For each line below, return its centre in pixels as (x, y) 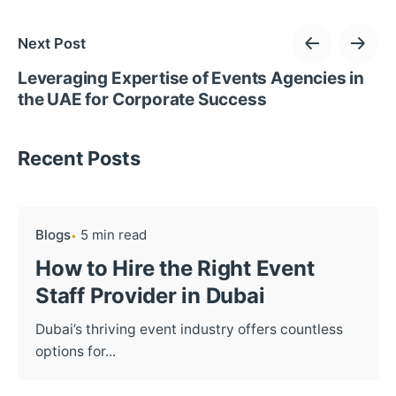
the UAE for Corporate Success (142, 100)
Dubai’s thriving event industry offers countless (189, 330)
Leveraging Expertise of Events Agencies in (191, 79)
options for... (76, 352)
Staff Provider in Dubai (150, 296)
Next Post (52, 43)
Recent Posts (79, 159)
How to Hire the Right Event (175, 269)
